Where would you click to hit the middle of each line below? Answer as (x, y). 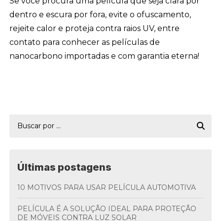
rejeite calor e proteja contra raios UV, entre (95, 28)
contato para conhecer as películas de (85, 42)
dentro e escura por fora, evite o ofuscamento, (100, 15)
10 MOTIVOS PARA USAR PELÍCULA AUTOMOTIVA (108, 187)
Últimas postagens (65, 167)
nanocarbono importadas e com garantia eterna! (105, 56)
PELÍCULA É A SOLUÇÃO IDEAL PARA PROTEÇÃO (20, 209)
